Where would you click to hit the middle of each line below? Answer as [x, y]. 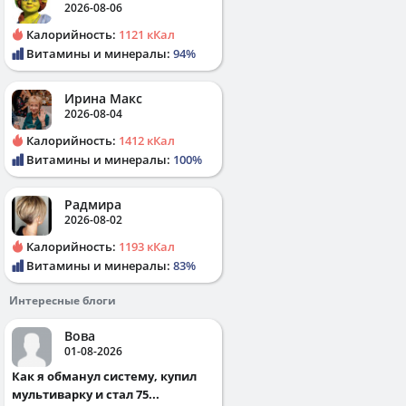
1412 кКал [147, 140]
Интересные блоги [63, 300]
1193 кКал [147, 246]
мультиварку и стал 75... [86, 394]
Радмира [93, 204]
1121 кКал [147, 34]
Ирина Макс [103, 98]
